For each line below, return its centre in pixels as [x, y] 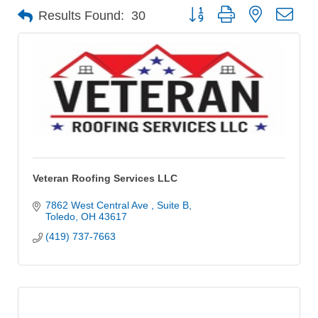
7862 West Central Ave [98, 205]
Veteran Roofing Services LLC [105, 178]
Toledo [60, 216]
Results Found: [81, 16]
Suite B [172, 205]
